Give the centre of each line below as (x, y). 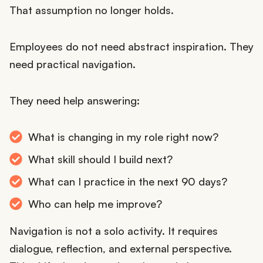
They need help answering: (75, 100)
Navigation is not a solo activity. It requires (114, 230)
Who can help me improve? (95, 203)
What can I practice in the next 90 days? (128, 181)
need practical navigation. (73, 64)
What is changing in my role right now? (123, 136)
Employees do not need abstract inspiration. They (131, 46)
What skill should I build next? (100, 159)
